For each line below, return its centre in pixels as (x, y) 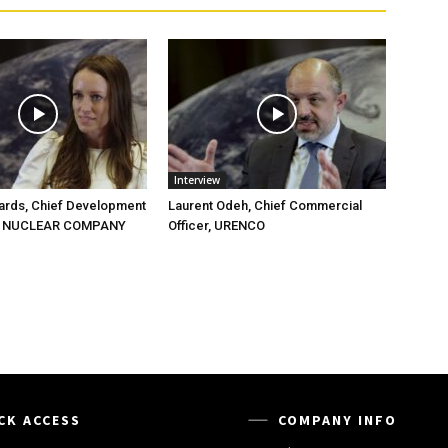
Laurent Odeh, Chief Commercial (265, 206)
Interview (197, 180)
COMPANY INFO (337, 420)
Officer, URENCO (216, 226)
